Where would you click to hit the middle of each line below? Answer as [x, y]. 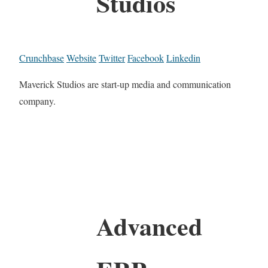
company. [37, 100]
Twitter [112, 57]
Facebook [146, 57]
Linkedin [183, 57]
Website [81, 57]
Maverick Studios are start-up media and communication [125, 84]
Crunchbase [42, 57]
